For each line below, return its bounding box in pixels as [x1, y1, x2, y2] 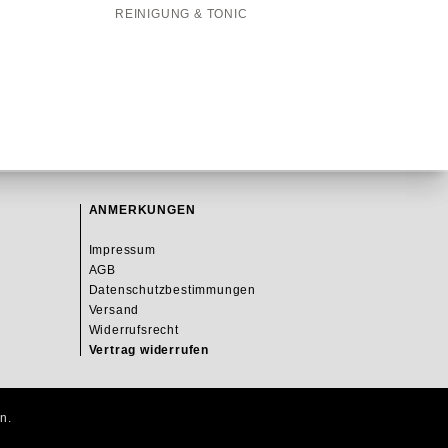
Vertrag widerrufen [88, 343, 209, 357]
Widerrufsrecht [88, 323, 179, 337]
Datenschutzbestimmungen [88, 283, 256, 297]
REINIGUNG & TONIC [115, 6, 248, 21]
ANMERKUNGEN [88, 203, 196, 217]
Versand [88, 303, 140, 317]
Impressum [88, 243, 156, 257]
